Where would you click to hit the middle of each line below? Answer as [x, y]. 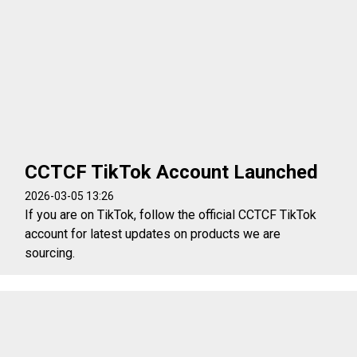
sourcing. [50, 253]
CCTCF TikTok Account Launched [172, 172]
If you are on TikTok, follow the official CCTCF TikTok [171, 214]
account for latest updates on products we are [153, 233]
